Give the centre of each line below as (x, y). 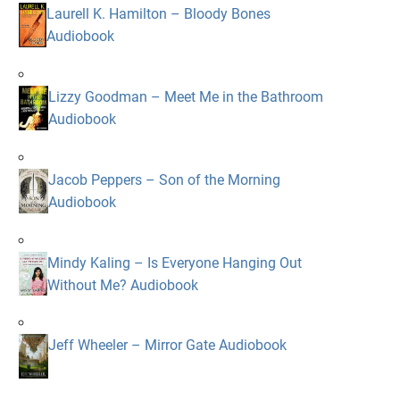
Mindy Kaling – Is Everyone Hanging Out (174, 262)
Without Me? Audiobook (122, 285)
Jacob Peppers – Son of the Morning (164, 179)
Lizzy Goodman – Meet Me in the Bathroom (185, 96)
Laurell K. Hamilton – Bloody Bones (158, 13)
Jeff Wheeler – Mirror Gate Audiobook (167, 346)
